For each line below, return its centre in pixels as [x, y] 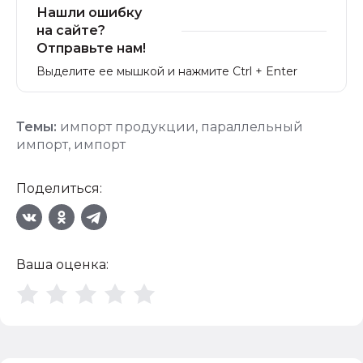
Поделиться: [59, 188]
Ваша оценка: [62, 265]
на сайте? [71, 30]
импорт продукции [128, 127]
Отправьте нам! [91, 48]
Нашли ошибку [89, 13]
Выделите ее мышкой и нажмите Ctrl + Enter [167, 71]
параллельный [252, 127]
